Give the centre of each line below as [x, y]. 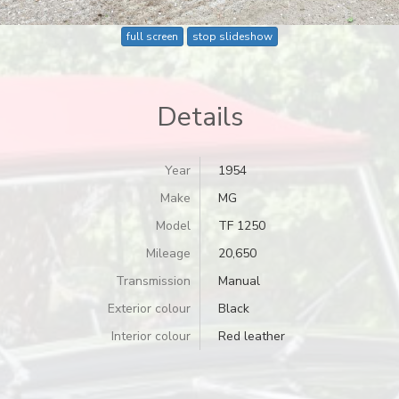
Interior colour [151, 336]
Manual [239, 281]
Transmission [153, 281]
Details [199, 117]
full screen [152, 37]
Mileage [168, 253]
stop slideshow [233, 37]
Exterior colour [149, 308]
